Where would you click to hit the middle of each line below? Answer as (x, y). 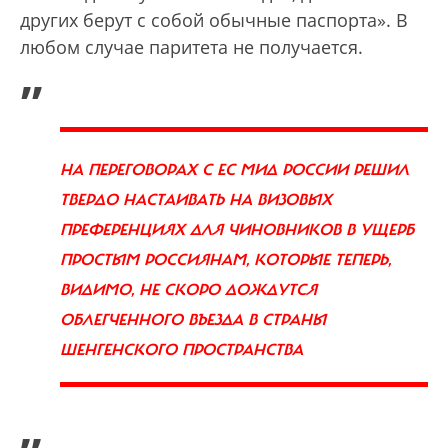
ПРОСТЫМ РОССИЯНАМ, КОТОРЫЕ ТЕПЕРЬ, (225, 259)
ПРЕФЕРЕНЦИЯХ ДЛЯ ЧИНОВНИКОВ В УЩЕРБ (237, 229)
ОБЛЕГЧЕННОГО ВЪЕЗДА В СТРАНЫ (193, 319)
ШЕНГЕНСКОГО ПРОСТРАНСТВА (181, 349)
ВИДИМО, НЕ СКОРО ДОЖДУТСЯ (188, 289)
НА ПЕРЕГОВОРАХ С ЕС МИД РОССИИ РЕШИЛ (234, 169)
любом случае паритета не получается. (191, 46)
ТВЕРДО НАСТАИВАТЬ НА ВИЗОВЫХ (196, 199)
